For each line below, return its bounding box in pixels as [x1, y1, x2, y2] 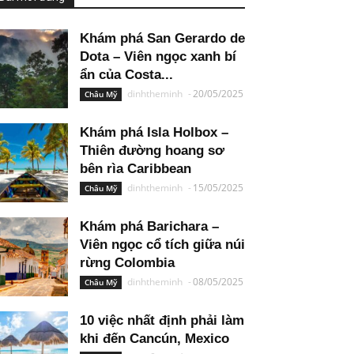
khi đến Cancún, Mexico [80, 331, 229, 346]
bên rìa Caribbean [80, 161, 191, 176]
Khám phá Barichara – [80, 219, 219, 234]
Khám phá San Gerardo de [80, 31, 245, 46]
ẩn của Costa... [80, 67, 173, 82]
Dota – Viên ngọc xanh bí [80, 49, 236, 64]
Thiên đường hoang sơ [80, 143, 224, 158]
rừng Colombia [80, 255, 175, 270]
